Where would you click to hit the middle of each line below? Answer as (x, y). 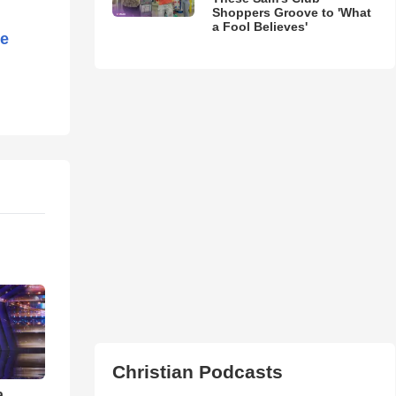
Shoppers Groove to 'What (291, 12)
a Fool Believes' (259, 26)
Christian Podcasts (197, 371)
